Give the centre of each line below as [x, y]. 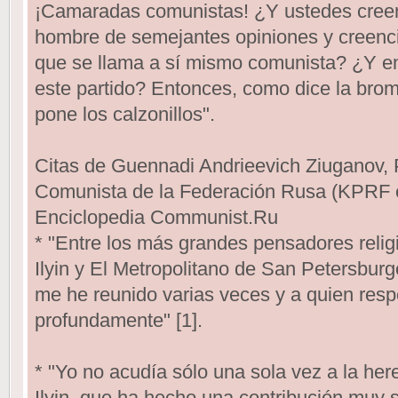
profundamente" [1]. [118, 320]
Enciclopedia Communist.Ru [156, 217]
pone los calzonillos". [124, 114]
